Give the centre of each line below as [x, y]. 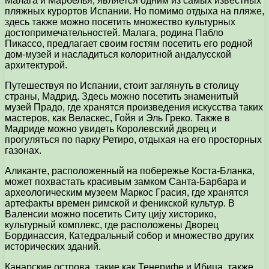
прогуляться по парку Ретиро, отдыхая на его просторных [133, 140]
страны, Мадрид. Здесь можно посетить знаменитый [122, 97]
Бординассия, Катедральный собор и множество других [129, 236]
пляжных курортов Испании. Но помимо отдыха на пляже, [134, 11]
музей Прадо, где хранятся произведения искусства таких [134, 107]
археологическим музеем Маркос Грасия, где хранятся [127, 193]
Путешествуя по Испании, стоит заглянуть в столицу [122, 86]
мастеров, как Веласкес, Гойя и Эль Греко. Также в [117, 118]
